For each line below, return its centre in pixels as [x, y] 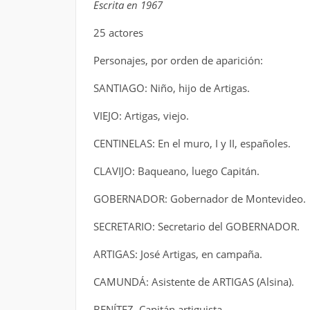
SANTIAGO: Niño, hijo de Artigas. [171, 88]
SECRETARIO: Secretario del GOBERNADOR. [196, 226]
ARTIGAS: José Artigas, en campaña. [177, 254]
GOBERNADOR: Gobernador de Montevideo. [199, 199]
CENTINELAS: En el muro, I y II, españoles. [192, 143]
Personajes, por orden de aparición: [178, 60]
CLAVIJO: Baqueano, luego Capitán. [176, 171]
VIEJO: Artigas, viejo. [141, 116]
